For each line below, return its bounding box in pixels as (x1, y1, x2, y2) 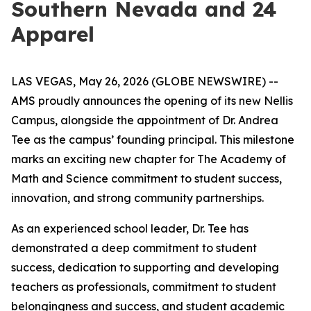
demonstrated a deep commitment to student (11, 241, 257, 255)
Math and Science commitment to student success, (11, 171, 282, 185)
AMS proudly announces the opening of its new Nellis (11, 94, 293, 108)
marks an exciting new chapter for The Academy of (11, 152, 286, 166)
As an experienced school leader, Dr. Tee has (11, 221, 249, 235)
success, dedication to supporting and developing (11, 260, 279, 274)
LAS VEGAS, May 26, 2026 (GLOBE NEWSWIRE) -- (11, 74, 278, 88)
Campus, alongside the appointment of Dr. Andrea (11, 113, 278, 127)
